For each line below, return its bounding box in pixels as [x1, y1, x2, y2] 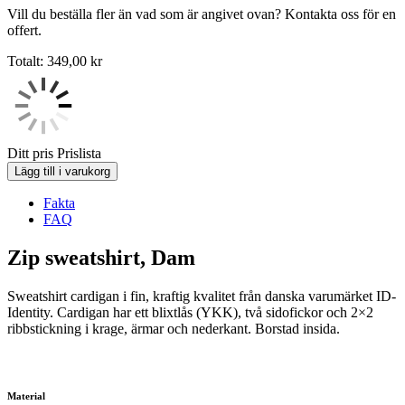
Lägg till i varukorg [14, 164, 110, 178]
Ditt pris [7, 145, 53, 161]
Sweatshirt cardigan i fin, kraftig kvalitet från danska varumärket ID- [7, 287, 396, 304]
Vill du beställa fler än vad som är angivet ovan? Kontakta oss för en [7, 5, 396, 22]
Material [7, 390, 45, 401]
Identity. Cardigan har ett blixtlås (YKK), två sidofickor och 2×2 [7, 304, 373, 320]
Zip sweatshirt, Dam [7, 245, 195, 269]
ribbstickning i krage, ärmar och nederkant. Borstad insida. [7, 320, 340, 336]
